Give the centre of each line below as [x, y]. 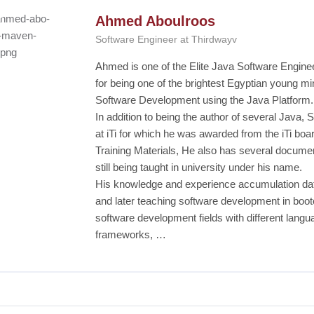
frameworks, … [130, 234]
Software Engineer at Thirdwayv [166, 39]
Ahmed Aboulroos [155, 21]
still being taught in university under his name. [198, 167]
